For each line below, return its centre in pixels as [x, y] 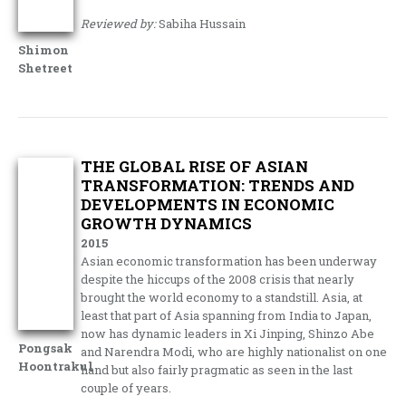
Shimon [43, 49]
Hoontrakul [56, 366]
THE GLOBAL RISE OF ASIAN [195, 166]
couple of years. [126, 387]
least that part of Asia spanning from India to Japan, [227, 315]
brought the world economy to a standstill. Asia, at [222, 297]
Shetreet [45, 68]
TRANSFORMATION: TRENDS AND [218, 185]
